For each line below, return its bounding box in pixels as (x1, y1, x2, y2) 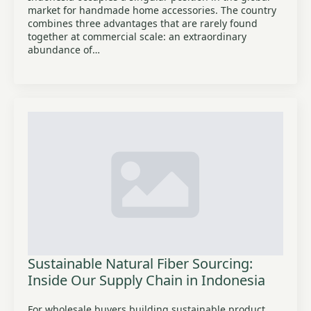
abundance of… (28, 43, 100, 56)
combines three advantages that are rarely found (28, 17, 258, 30)
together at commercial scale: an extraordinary (28, 30, 246, 43)
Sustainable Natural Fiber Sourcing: (28, 254, 253, 273)
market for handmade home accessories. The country (28, 3, 276, 17)
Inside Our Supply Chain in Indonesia (28, 271, 265, 289)
